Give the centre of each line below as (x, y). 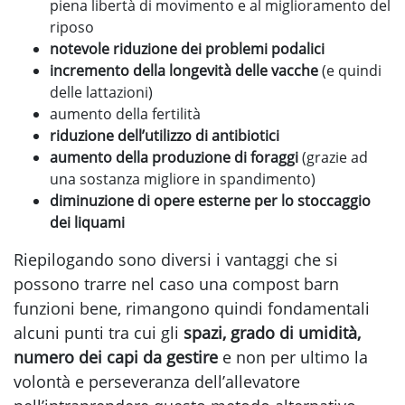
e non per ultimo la (293, 358)
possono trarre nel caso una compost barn (176, 284)
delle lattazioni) (101, 93)
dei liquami (87, 223)
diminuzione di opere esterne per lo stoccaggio (210, 201)
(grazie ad (333, 158)
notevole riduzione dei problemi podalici (187, 49)
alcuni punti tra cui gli (99, 333)
